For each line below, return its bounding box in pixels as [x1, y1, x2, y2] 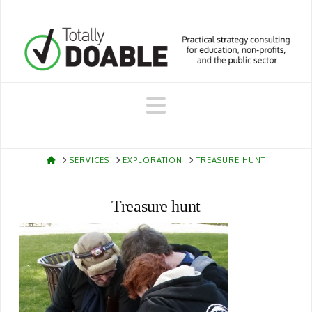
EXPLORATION [123, 155, 183, 166]
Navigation [165, 90, 274, 119]
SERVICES [69, 155, 109, 166]
